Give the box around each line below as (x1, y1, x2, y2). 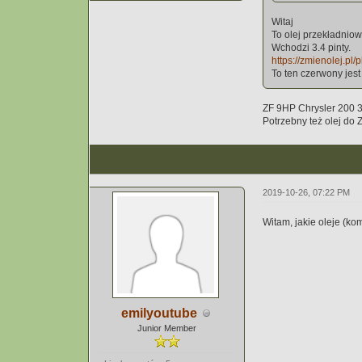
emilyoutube (120, 306, 197, 320)
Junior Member (137, 323, 197, 333)
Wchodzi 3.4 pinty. (271, 42, 351, 53)
